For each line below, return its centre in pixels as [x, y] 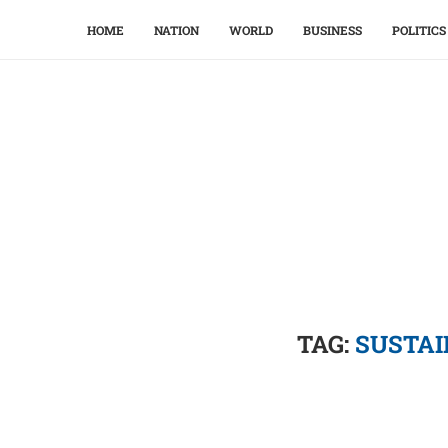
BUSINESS [332, 30]
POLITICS [419, 30]
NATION [176, 30]
